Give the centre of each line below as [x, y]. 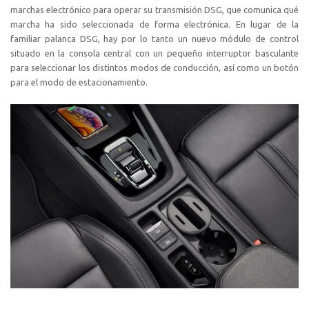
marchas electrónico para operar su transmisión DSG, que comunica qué [154, 9]
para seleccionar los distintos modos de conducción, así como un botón [154, 67]
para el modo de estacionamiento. [79, 82]
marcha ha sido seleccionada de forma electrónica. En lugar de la [154, 24]
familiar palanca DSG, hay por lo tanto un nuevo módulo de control [154, 38]
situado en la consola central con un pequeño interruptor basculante [154, 53]
